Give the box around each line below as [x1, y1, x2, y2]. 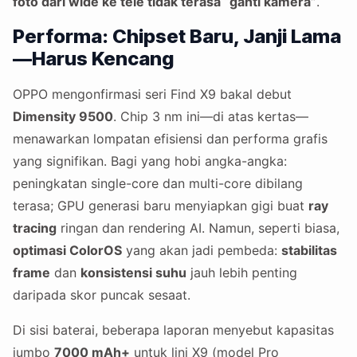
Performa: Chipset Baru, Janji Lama [13, 25, 341, 49]
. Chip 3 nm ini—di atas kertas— [113, 108, 308, 125]
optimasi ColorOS [13, 242, 122, 259]
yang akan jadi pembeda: [122, 242, 281, 259]
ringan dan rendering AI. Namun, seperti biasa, [57, 220, 339, 237]
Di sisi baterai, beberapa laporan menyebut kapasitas [13, 322, 334, 339]
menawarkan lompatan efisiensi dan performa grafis [13, 131, 328, 147]
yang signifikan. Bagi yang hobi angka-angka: [13, 153, 287, 170]
